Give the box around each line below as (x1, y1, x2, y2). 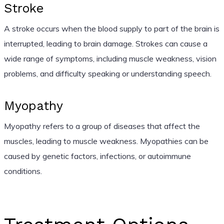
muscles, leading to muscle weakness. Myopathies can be (3, 135, 208, 146)
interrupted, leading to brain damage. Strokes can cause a (3, 38, 207, 48)
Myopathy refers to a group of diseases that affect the (3, 120, 200, 131)
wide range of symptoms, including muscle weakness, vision (3, 53, 216, 63)
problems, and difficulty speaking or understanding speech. (3, 68, 211, 78)
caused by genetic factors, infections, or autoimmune (3, 150, 191, 161)
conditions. (3, 165, 42, 176)
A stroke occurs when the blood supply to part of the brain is (3, 23, 219, 33)
